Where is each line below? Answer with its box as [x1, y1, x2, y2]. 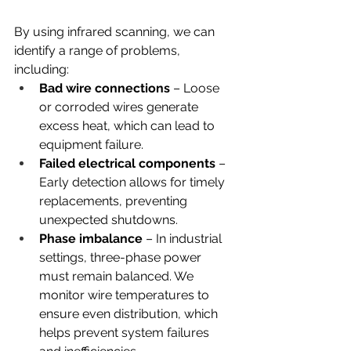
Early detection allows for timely [39, 175, 228, 190]
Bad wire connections [39, 81, 173, 96]
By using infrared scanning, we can [14, 24, 218, 40]
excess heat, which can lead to [39, 118, 218, 134]
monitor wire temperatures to [39, 288, 212, 303]
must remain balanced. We [39, 269, 197, 284]
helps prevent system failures [39, 325, 212, 341]
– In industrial [143, 231, 225, 247]
